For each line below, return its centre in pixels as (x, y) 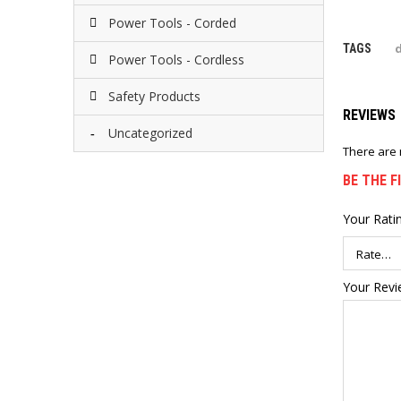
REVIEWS (369, 115)
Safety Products (154, 96)
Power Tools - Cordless (176, 60)
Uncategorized (150, 133)
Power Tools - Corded (172, 23)
